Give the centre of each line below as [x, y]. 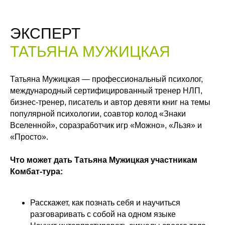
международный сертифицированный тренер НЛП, [106, 90]
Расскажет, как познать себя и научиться [105, 202]
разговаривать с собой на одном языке [103, 214]
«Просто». [29, 137]
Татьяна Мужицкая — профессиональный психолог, [106, 79]
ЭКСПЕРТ [45, 33]
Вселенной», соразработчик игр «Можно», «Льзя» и [106, 125]
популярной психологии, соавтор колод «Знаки [98, 114]
